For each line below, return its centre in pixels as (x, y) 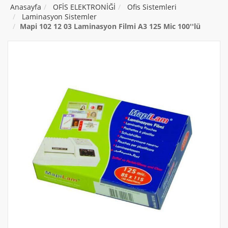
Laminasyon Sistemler (59, 17)
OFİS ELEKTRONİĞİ (84, 7)
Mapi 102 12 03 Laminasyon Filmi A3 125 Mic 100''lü (110, 26)
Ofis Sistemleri (152, 7)
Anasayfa (26, 7)
